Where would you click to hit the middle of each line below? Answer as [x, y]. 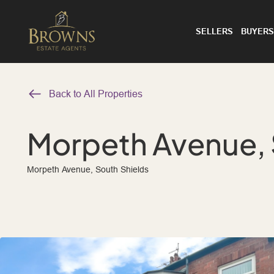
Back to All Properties [96, 94]
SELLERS [214, 31]
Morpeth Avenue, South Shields [88, 169]
